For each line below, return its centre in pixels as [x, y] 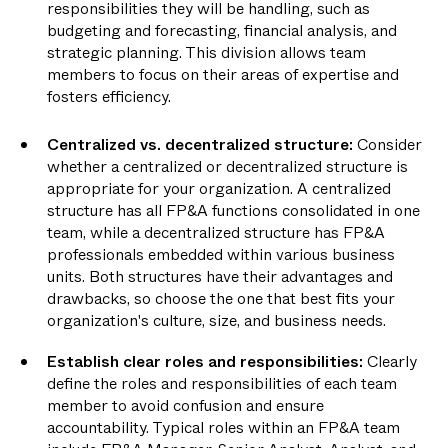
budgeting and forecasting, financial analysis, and [222, 30]
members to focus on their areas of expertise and [223, 74]
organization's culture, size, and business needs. [217, 320]
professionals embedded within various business [221, 254]
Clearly [390, 362]
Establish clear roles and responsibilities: [205, 362]
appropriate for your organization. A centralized [219, 188]
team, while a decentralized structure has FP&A [216, 232]
